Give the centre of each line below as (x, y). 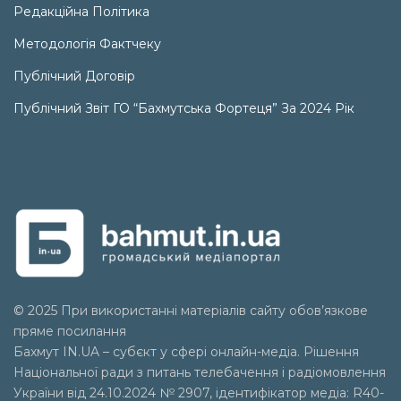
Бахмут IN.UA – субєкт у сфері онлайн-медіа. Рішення (186, 351)
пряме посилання (70, 331)
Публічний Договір (74, 76)
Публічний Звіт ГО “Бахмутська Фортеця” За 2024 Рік (184, 108)
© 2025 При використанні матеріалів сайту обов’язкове (191, 310)
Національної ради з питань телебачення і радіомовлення (200, 372)
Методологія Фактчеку (87, 43)
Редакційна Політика (81, 11)
